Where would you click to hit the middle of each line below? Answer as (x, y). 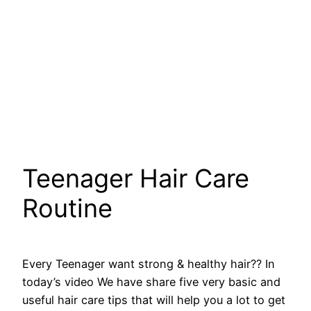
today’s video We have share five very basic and (151, 282)
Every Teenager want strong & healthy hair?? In (149, 264)
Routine (67, 209)
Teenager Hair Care (136, 179)
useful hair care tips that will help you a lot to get (154, 300)
